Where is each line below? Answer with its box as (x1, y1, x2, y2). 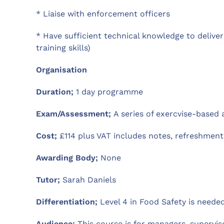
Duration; (36, 87, 76, 97)
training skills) (36, 43, 90, 53)
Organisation (36, 65, 87, 75)
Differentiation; (36, 197, 100, 207)
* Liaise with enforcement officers (36, 9, 170, 19)
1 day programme (76, 87, 143, 97)
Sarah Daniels (60, 175, 116, 185)
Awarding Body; (36, 153, 98, 163)
